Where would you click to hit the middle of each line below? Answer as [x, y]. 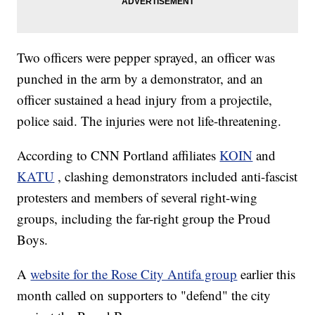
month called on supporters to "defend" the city [144, 295]
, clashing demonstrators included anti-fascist [178, 176]
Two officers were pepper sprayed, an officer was [146, 58]
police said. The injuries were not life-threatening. [149, 121]
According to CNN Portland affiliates [118, 155]
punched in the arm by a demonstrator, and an [140, 79]
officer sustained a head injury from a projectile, [145, 100]
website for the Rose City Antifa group [134, 274]
